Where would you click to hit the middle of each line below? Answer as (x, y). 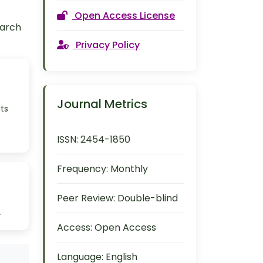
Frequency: (82, 169)
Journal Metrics (102, 104)
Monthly (129, 169)
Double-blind (148, 198)
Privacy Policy (108, 45)
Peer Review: (86, 198)
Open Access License (125, 16)
